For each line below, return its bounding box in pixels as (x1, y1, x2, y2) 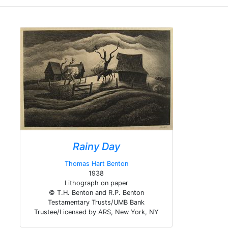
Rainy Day (72, 140, 120, 153)
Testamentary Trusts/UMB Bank (48, 198, 145, 206)
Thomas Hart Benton (64, 160, 128, 167)
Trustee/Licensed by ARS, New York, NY (34, 208, 159, 216)
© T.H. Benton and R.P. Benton (48, 189, 144, 196)
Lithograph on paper (64, 179, 128, 187)
